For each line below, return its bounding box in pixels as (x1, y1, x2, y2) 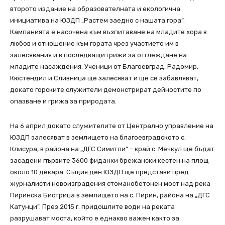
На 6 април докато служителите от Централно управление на (10, 122, 213, 130)
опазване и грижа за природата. (10, 97, 117, 105)
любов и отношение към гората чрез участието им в (10, 40, 179, 48)
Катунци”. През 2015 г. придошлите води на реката (10, 203, 175, 211)
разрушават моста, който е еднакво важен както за (10, 214, 179, 222)
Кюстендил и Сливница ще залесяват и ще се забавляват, (10, 74, 198, 82)
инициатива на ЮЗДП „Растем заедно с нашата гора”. (10, 17, 185, 25)
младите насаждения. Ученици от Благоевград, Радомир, (10, 63, 198, 71)
